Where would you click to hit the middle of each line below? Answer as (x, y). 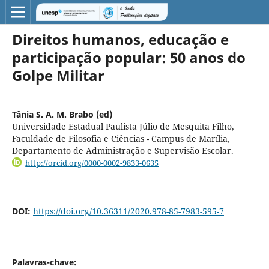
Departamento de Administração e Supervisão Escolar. (122, 150)
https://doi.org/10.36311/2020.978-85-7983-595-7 (128, 211)
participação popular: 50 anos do (128, 57)
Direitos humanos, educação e (120, 39)
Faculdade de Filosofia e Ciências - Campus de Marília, (121, 138)
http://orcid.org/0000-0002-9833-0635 (92, 162)
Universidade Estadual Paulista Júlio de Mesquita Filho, (123, 126)
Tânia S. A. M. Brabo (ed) (62, 114)
